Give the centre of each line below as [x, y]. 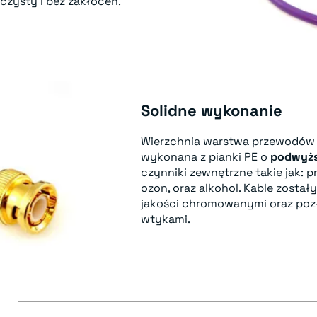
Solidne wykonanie [212, 111]
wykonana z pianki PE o [206, 157]
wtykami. [166, 219]
